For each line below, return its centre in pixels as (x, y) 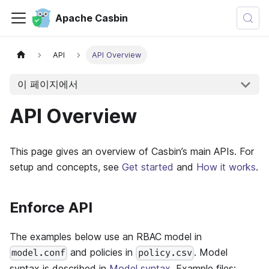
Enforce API (51, 207)
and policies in (102, 252)
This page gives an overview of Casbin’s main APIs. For (132, 151)
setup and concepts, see (66, 167)
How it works (226, 167)
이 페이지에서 (47, 84)
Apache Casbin (91, 18)
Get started (148, 167)
